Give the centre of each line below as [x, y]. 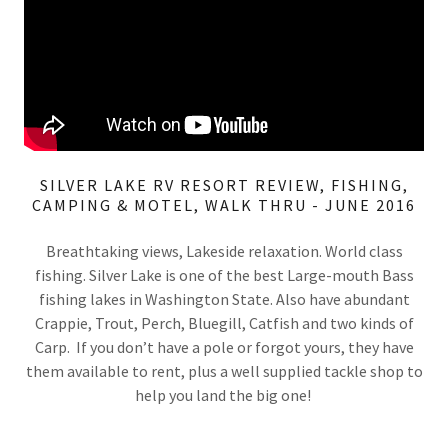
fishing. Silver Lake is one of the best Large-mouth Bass [224, 274]
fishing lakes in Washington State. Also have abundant [224, 298]
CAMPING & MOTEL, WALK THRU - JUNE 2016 [224, 204]
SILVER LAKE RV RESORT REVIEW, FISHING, [224, 184]
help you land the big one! [224, 394]
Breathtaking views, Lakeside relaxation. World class [224, 250]
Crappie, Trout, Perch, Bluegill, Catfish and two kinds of [224, 322]
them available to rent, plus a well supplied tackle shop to [224, 370]
